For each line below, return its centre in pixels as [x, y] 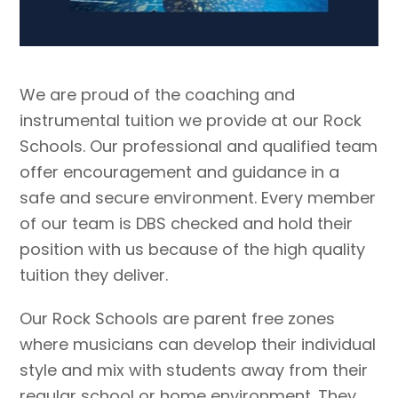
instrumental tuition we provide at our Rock [191, 121]
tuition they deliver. [94, 275]
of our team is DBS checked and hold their [187, 224]
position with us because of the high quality [193, 250]
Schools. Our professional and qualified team [199, 147]
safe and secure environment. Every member [198, 198]
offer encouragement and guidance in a [180, 172]
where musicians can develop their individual [198, 345]
